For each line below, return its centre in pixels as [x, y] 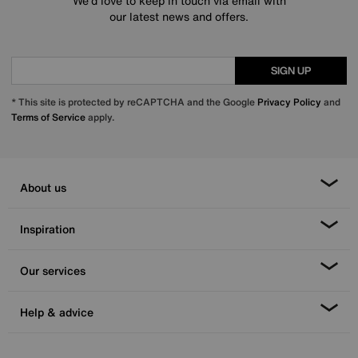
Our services [53, 271]
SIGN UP [291, 70]
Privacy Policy [289, 102]
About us [43, 188]
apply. [100, 117]
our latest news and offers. [179, 17]
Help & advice [57, 312]
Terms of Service [48, 117]
